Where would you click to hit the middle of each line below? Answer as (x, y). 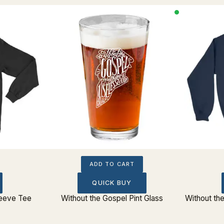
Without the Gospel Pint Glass (112, 198)
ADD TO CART (112, 164)
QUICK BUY (112, 182)
